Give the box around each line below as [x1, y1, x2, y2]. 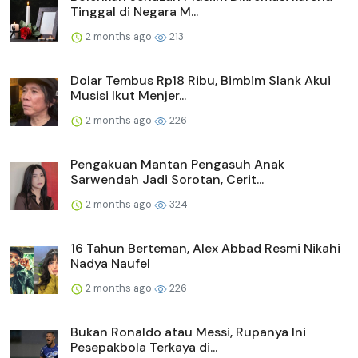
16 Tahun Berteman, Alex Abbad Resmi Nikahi [70, 240, 340, 257]
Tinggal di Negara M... [70, 3, 198, 21]
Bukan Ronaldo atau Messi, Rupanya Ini [70, 324, 306, 341]
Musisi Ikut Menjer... [70, 87, 186, 105]
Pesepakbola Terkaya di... [70, 339, 217, 356]
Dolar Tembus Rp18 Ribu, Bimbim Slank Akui [70, 72, 331, 89]
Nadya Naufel [70, 255, 150, 272]
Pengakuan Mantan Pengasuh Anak [70, 156, 284, 173]
